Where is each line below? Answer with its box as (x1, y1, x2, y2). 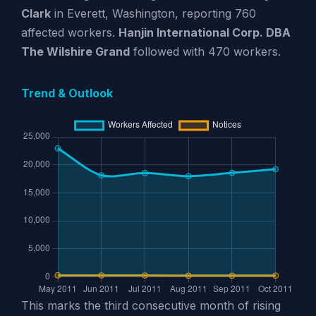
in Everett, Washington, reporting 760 (50, 6, 256, 20)
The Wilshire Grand (20, 44, 130, 59)
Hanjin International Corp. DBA (118, 25, 291, 39)
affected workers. (20, 25, 119, 39)
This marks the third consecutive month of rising (20, 298, 281, 313)
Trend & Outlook (20, 85, 113, 100)
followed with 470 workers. (129, 44, 281, 59)
